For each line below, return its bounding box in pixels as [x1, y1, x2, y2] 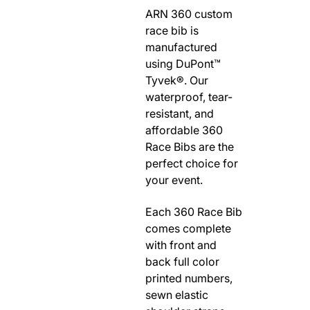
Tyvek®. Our [145, 73, 208, 87]
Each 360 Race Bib [145, 205, 242, 219]
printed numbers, [145, 271, 232, 285]
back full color [145, 255, 219, 268]
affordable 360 [145, 123, 223, 137]
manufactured [145, 40, 217, 54]
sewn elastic [145, 288, 208, 302]
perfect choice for [145, 156, 238, 170]
